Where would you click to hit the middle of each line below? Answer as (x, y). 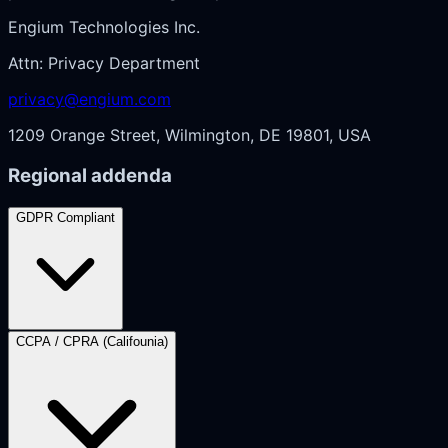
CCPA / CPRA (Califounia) (92, 341)
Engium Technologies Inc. (104, 27)
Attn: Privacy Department (104, 63)
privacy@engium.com (89, 99)
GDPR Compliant (65, 217)
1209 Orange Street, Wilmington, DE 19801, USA (189, 135)
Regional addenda (90, 175)
